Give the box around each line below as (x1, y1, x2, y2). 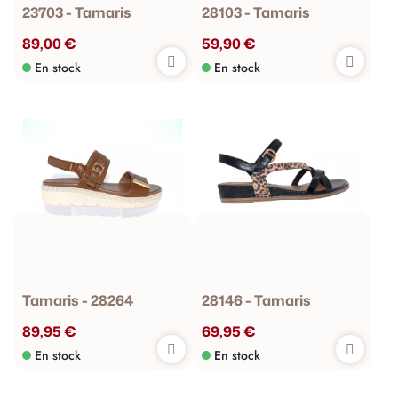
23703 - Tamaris (22, 2, 131, 22)
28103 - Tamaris (201, 2, 310, 22)
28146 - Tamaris (201, 290, 311, 310)
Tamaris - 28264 (22, 290, 133, 310)
